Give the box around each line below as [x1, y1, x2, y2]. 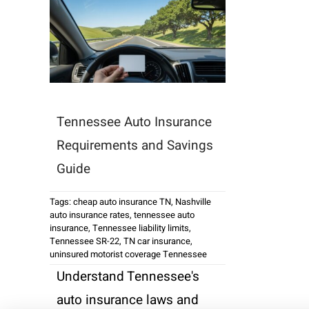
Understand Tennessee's [56, 266, 199, 286]
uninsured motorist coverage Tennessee [49, 247, 207, 261]
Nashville [175, 195, 211, 208]
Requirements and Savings [56, 135, 213, 155]
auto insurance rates [49, 208, 130, 221]
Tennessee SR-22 [49, 234, 119, 248]
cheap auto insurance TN [72, 195, 171, 208]
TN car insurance [123, 234, 190, 248]
